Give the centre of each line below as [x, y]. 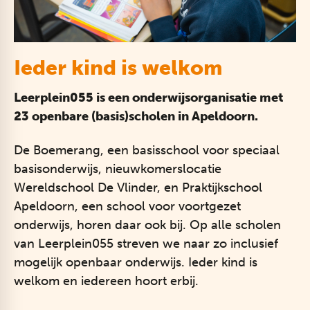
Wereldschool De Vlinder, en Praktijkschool [138, 188]
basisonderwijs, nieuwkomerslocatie [118, 169]
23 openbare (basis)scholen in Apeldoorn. [136, 117]
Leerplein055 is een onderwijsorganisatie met [148, 98]
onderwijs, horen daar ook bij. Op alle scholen [147, 225]
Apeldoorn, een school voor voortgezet [127, 207]
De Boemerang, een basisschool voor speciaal [147, 151]
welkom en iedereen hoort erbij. [106, 281]
